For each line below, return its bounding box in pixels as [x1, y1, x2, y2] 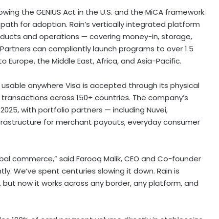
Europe [9, 55, 34, 66]
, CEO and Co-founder [121, 153, 201, 164]
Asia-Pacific [137, 55, 180, 66]
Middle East [52, 55, 93, 66]
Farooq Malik [76, 153, 121, 164]
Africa [96, 55, 117, 66]
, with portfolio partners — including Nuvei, [18, 104, 168, 115]
